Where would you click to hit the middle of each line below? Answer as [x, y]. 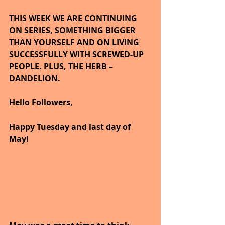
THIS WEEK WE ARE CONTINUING [74, 18]
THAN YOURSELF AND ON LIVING [75, 42]
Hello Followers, [41, 102]
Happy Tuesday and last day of [71, 127]
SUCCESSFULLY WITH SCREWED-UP [77, 54]
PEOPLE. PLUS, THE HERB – [62, 66]
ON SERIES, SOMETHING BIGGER [73, 30]
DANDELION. [37, 78]
